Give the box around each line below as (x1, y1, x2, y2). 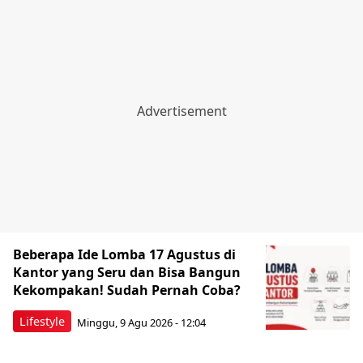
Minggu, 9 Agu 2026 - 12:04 (77, 314, 206, 330)
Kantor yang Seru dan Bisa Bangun (13, 263, 241, 282)
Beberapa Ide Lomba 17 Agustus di (13, 246, 236, 264)
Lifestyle (19, 314, 65, 330)
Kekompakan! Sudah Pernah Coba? (13, 281, 241, 300)
